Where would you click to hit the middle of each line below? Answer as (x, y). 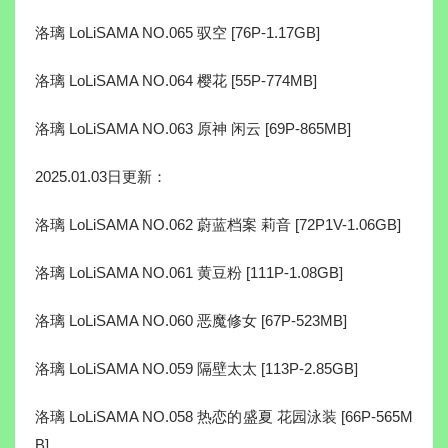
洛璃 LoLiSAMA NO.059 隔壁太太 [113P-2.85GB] (196, 369)
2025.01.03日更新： (101, 177)
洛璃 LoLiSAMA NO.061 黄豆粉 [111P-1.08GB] (189, 273)
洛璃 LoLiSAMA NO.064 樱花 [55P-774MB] (176, 81)
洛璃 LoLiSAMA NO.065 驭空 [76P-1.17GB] (177, 33)
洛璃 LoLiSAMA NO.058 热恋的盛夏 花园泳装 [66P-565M (224, 417)
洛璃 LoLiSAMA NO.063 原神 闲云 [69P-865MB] (193, 129)
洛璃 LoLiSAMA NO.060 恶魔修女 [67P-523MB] (191, 321)
